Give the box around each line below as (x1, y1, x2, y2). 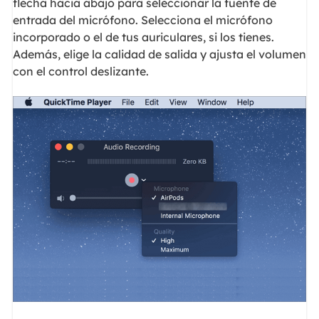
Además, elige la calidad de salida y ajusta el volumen (12, 47, 306, 62)
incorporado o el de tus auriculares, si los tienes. (12, 30, 274, 45)
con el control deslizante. (12, 64, 149, 79)
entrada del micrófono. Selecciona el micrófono (12, 13, 273, 28)
